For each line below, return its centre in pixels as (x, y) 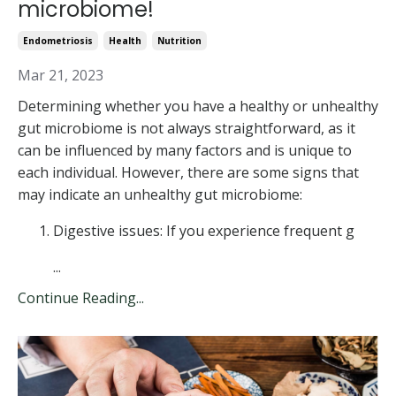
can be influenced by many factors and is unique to (185, 150)
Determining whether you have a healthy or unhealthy (198, 106)
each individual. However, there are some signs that (188, 172)
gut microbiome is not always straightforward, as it (187, 128)
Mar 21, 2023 (61, 75)
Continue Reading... (81, 297)
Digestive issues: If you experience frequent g (204, 230)
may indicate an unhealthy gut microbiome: (160, 194)
